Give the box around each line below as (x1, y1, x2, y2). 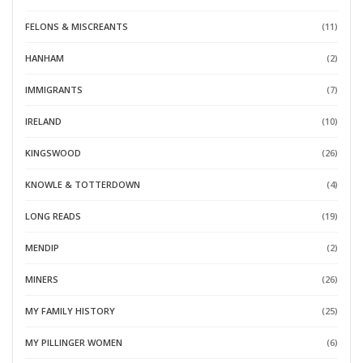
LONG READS (25, 210, 81, 223)
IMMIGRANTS (25, 83, 83, 96)
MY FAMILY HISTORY (25, 305, 115, 318)
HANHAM (25, 52, 64, 65)
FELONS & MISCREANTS (25, 20, 128, 33)
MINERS (25, 273, 58, 286)
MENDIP (25, 241, 59, 254)
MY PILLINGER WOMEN (25, 336, 122, 349)
